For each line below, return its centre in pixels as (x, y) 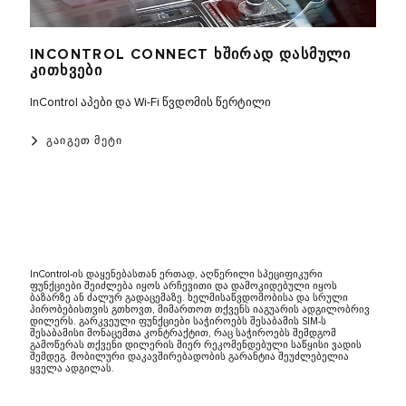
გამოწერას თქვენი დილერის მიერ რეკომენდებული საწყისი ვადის (196, 344)
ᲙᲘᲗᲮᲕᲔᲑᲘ (67, 71)
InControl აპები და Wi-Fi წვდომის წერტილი (150, 102)
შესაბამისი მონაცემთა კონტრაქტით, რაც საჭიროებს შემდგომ (183, 333)
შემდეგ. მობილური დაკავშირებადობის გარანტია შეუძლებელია (189, 356)
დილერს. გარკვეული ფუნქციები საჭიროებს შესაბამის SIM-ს (178, 321)
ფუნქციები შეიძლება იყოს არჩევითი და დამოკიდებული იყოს (184, 285)
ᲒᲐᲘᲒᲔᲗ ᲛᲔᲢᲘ (85, 140)
